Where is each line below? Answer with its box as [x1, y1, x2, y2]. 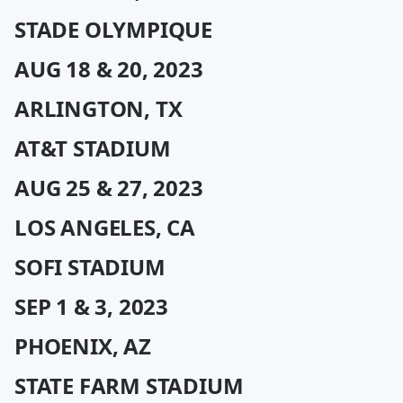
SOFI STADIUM [14, 252, 166, 282]
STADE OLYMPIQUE [14, 14, 212, 44]
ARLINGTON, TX [14, 94, 183, 123]
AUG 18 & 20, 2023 [14, 54, 203, 84]
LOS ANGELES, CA [14, 212, 195, 242]
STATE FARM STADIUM [14, 371, 244, 400]
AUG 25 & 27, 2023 [14, 173, 203, 202]
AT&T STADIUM [14, 133, 171, 163]
